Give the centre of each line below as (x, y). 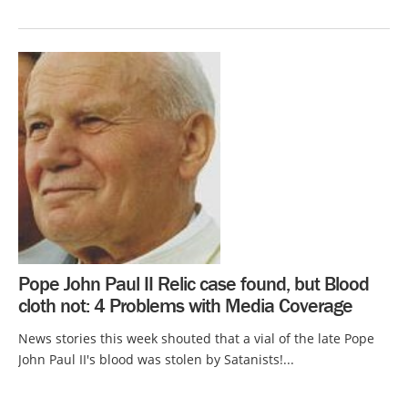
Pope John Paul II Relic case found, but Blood (194, 284)
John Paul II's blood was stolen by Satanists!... (156, 360)
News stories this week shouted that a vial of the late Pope (196, 339)
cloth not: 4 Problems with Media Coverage (185, 306)
